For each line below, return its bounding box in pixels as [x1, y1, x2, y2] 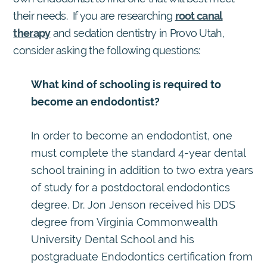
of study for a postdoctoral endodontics [31, 181, 231, 194]
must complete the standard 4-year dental [31, 146, 246, 159]
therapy [13, 26, 51, 39]
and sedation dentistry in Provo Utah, [50, 26, 224, 39]
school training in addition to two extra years [31, 163, 254, 176]
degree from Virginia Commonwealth [31, 215, 219, 228]
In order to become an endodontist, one [31, 129, 233, 142]
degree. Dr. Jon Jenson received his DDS [31, 198, 236, 211]
